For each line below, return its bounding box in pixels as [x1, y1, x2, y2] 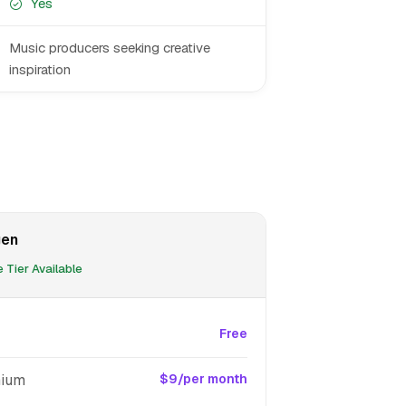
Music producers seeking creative [9, 39, 210, 56]
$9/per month [159, 371, 247, 387]
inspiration [9, 61, 71, 78]
